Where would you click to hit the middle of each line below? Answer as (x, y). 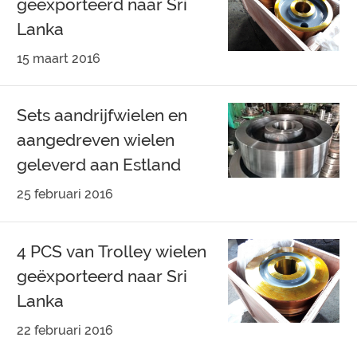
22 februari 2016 (65, 330)
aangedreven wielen (96, 140)
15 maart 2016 (59, 58)
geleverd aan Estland (99, 165)
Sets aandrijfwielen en (102, 116)
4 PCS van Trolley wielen (112, 252)
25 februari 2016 (65, 194)
